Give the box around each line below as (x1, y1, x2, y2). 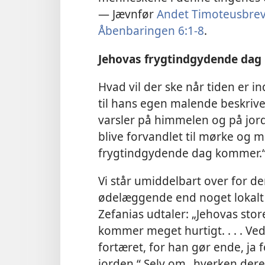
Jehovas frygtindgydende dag (98, 50, 261, 67)
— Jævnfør (98, 6, 157, 22)
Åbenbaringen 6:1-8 (98, 22, 204, 39)
